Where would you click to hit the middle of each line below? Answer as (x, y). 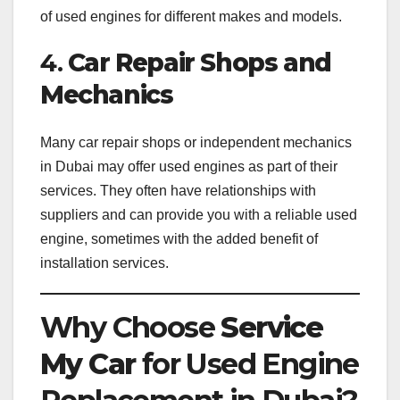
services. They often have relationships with (178, 191)
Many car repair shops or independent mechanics (196, 143)
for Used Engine (247, 364)
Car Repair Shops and (199, 62)
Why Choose (131, 328)
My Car (88, 364)
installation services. (104, 263)
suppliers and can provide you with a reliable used (199, 215)
